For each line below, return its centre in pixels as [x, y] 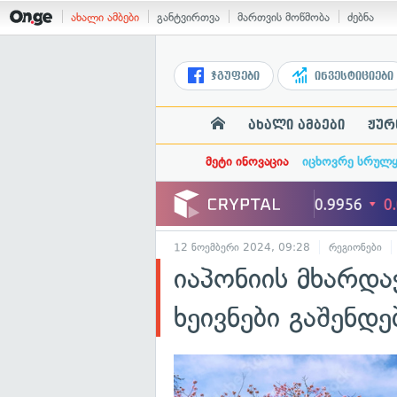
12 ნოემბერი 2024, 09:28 [242, 247]
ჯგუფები [234, 76]
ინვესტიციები [352, 76]
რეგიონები [355, 247]
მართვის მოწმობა [284, 17]
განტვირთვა [188, 17]
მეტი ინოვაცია [246, 162]
